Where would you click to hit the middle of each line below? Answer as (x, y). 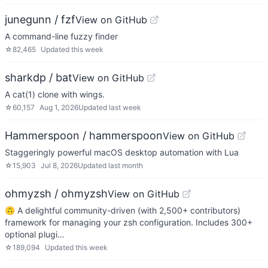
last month (126, 165)
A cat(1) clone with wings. (55, 94)
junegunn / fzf (40, 19)
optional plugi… (35, 234)
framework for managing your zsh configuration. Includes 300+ (129, 222)
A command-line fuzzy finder (61, 36)
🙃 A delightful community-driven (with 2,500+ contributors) (123, 210)
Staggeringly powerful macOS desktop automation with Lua (122, 152)
